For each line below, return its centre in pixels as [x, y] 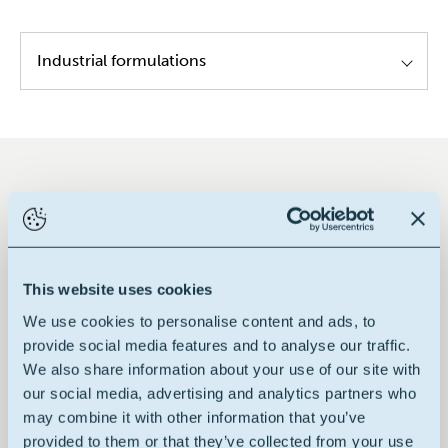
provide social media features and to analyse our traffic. [217, 345]
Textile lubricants [132, 137]
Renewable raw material [232, 381]
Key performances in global [224, 240]
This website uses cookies [118, 289]
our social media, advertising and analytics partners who [219, 393]
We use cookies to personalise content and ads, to [199, 321]
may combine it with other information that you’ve [194, 417]
